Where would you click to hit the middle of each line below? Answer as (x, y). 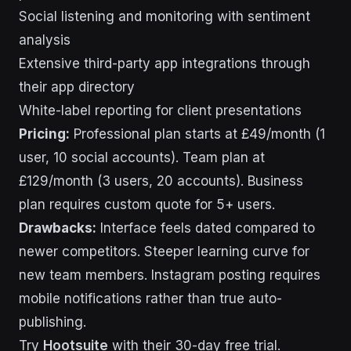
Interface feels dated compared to (206, 228)
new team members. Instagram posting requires (170, 275)
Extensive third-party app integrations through (165, 64)
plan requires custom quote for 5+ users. (147, 205)
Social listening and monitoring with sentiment (165, 17)
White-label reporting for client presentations (160, 111)
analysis (45, 40)
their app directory (77, 87)
